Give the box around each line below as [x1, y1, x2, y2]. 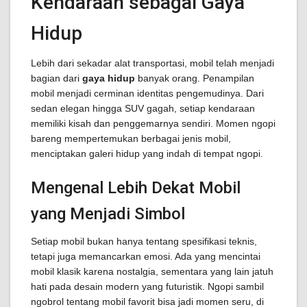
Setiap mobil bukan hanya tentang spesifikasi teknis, [31, 236, 257, 247]
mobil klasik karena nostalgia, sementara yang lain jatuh [31, 266, 273, 277]
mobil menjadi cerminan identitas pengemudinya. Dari [31, 88, 264, 99]
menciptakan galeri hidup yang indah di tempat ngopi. [31, 148, 263, 159]
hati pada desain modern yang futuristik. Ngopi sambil [31, 281, 264, 292]
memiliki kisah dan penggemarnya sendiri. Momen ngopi [31, 118, 275, 129]
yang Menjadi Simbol [31, 204, 185, 223]
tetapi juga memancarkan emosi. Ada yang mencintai [31, 251, 260, 262]
